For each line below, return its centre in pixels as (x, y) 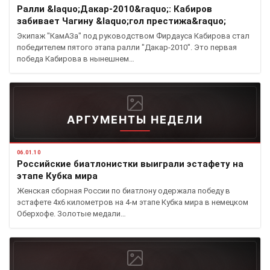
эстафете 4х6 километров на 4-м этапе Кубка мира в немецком (133, 202)
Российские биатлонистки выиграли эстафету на (130, 164)
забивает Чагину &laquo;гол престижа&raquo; (121, 21)
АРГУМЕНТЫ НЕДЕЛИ (135, 120)
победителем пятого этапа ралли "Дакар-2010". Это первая (127, 47)
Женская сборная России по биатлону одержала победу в (124, 191)
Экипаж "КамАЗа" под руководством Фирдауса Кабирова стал (133, 36)
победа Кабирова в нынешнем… (76, 59)
